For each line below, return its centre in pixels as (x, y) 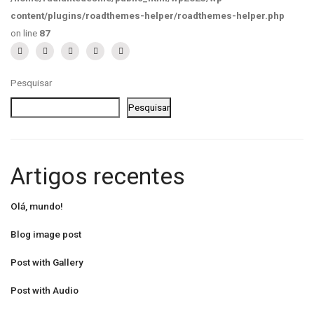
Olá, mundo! (37, 206)
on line (25, 33)
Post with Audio (45, 290)
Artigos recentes (98, 176)
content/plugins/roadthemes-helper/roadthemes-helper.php (148, 15)
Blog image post (46, 234)
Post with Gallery (47, 262)
